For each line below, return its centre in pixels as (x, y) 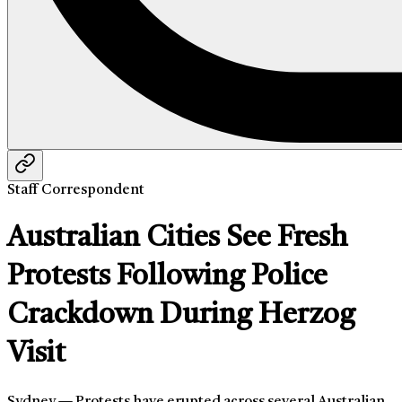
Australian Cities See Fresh (178, 238)
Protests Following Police (167, 277)
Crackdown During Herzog (181, 315)
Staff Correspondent (76, 191)
